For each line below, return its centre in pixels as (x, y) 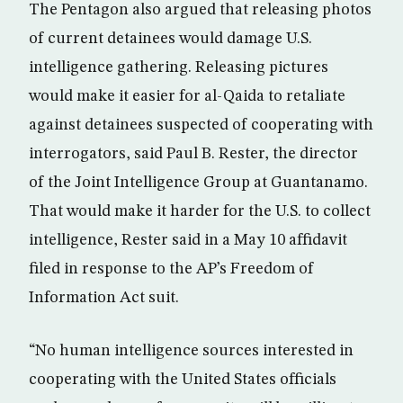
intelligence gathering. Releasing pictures (179, 67)
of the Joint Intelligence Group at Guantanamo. (198, 183)
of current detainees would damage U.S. (170, 39)
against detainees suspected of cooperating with (201, 125)
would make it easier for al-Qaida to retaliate (187, 96)
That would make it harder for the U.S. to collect (200, 211)
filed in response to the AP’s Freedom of (171, 269)
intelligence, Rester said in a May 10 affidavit (188, 240)
